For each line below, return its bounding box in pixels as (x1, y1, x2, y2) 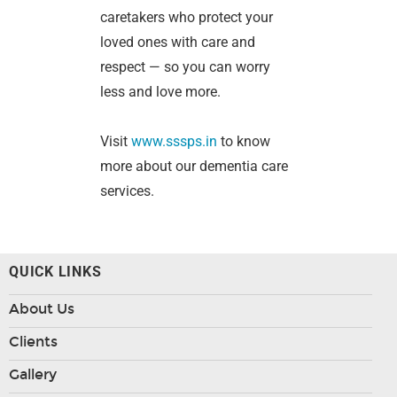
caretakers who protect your (100, 9, 274, 27)
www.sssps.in (131, 133, 218, 151)
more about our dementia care (100, 158, 289, 175)
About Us (9, 300, 74, 318)
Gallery (9, 366, 57, 384)
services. (100, 183, 155, 200)
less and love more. (100, 83, 222, 101)
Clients (9, 333, 58, 351)
